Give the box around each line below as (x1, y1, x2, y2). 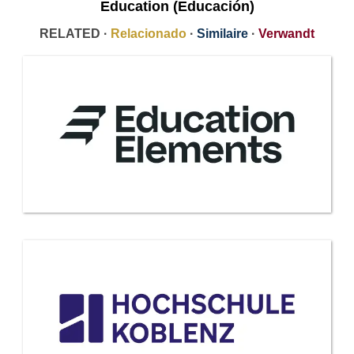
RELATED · (40, 27, 111, 41)
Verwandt (258, 27, 314, 41)
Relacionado (111, 27, 186, 41)
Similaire (197, 27, 248, 41)
